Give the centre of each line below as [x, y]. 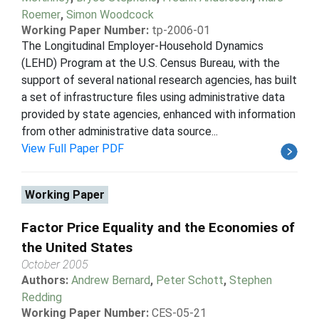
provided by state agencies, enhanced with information [158, 114]
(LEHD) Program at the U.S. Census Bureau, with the [151, 63]
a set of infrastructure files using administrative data [153, 97]
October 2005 [55, 264]
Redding [42, 297]
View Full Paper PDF [73, 148]
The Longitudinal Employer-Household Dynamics [142, 46]
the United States [77, 247]
